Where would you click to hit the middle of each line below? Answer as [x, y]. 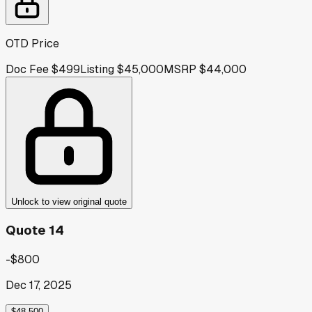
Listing [97, 69]
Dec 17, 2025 [39, 286]
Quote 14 [35, 231]
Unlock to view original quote [69, 201]
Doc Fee [27, 69]
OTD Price [32, 43]
